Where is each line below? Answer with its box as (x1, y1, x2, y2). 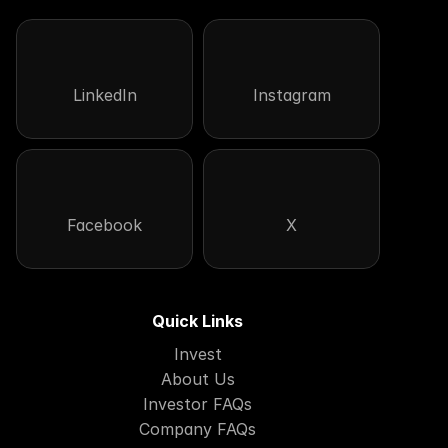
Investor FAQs (143, 394, 252, 414)
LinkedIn (72, 84, 137, 105)
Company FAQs (139, 419, 256, 439)
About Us (160, 369, 235, 389)
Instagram (252, 84, 331, 105)
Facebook (67, 214, 142, 235)
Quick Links (152, 311, 243, 331)
